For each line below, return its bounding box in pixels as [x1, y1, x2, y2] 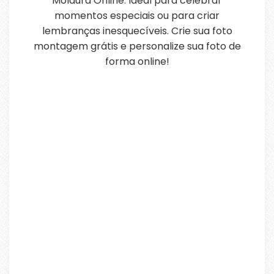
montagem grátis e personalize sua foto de [33, 39, 241, 53]
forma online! [105, 54, 169, 68]
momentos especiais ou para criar [54, 9, 220, 23]
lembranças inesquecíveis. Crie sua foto [42, 24, 232, 38]
